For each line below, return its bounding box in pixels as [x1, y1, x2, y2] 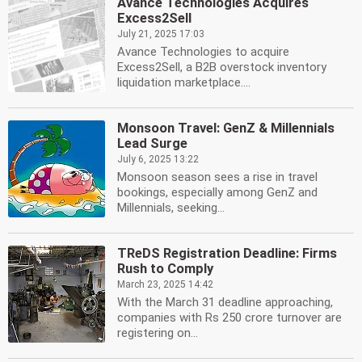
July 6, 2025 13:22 [117, 154, 199, 165]
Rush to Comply [117, 261, 213, 276]
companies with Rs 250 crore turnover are [117, 310, 342, 325]
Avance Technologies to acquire [117, 44, 289, 59]
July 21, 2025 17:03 [117, 28, 204, 40]
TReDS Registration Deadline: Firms [117, 246, 337, 261]
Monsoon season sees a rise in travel [117, 170, 318, 184]
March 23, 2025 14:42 [117, 279, 213, 290]
